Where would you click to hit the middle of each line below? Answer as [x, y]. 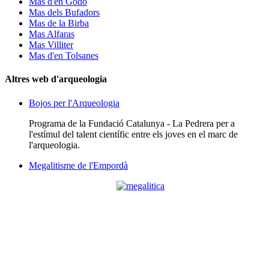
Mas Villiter [51, 44]
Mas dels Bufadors [64, 12]
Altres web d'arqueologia [56, 79]
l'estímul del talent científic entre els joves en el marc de [133, 134]
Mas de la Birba [59, 23]
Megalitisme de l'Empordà [78, 165]
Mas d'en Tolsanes [64, 55]
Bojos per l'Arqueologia [74, 103]
